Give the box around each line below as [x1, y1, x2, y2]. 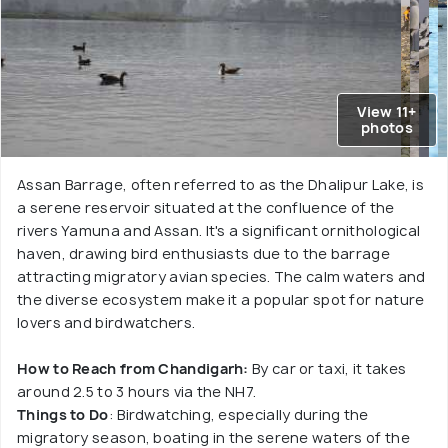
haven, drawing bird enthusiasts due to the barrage [17, 244, 390, 264]
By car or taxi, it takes [248, 359, 407, 379]
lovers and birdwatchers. [17, 313, 196, 333]
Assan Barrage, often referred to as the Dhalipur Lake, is [17, 175, 425, 195]
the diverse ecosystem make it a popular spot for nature [17, 290, 425, 310]
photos [361, 118, 413, 138]
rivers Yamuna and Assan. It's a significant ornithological [17, 221, 421, 241]
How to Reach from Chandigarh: [17, 359, 249, 379]
